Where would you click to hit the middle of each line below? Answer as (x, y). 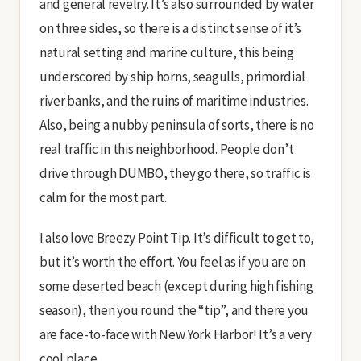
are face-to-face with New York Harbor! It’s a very (176, 334)
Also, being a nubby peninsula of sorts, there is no (177, 124)
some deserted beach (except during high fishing (176, 286)
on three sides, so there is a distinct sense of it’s (170, 28)
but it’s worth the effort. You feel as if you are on (172, 261)
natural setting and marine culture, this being (167, 52)
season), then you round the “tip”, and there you (174, 310)
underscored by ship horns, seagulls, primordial (172, 76)
